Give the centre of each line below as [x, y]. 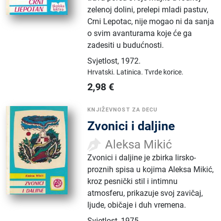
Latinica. [131, 72]
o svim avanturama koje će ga [140, 33]
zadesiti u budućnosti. [126, 45]
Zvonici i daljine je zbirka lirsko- [142, 157]
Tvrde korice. [164, 72]
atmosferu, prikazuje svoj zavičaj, [145, 193]
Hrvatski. [102, 72]
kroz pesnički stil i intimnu [133, 181]
